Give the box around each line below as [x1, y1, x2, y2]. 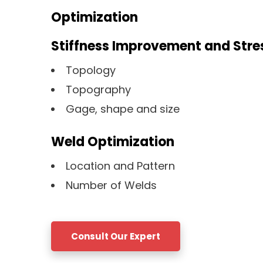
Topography [66, 82, 131, 97]
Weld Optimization [51, 133, 174, 151]
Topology [66, 63, 119, 78]
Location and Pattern [66, 159, 175, 174]
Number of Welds [66, 178, 157, 193]
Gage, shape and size [66, 102, 180, 117]
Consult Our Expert [71, 230, 160, 243]
